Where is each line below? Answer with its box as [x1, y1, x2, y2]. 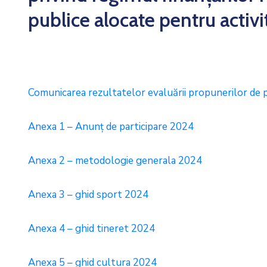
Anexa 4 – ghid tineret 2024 [28, 222, 155, 235]
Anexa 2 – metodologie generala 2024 [28, 154, 202, 167]
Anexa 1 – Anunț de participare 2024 [28, 120, 194, 133]
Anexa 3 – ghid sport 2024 [28, 188, 148, 201]
